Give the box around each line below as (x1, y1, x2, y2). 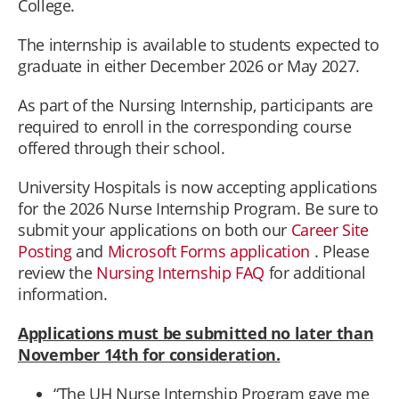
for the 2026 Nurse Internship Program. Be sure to (18, 198, 379, 220)
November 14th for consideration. (18, 344, 281, 366)
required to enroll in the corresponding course (18, 116, 352, 138)
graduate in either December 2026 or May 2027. (18, 55, 360, 77)
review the (18, 262, 97, 284)
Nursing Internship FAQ (96, 262, 265, 284)
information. (18, 283, 108, 305)
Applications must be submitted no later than (18, 322, 374, 345)
